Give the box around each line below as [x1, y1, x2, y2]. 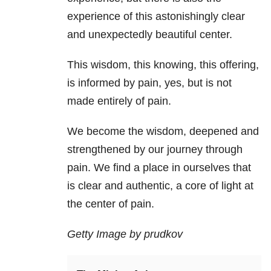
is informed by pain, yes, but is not [67, 77, 232, 90]
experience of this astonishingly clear [67, 10, 245, 23]
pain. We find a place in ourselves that [67, 162, 251, 174]
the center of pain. [67, 198, 154, 211]
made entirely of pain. [67, 95, 171, 108]
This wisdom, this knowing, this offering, [67, 59, 259, 71]
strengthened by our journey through [67, 143, 243, 156]
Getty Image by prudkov [67, 228, 183, 241]
